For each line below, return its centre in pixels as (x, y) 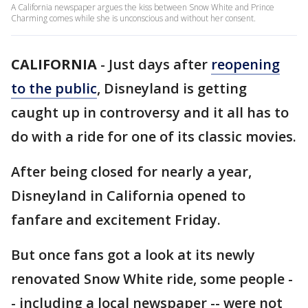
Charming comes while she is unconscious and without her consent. (133, 18)
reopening (245, 64)
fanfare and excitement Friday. (116, 220)
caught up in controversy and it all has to (150, 112)
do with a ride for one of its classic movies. (154, 136)
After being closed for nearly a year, (131, 172)
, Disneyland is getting (172, 88)
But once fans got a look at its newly (133, 255)
